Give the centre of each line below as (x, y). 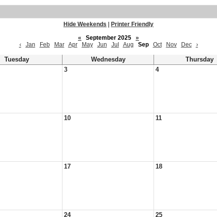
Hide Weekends (85, 24)
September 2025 (108, 38)
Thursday (200, 60)
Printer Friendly (132, 24)
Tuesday (16, 60)
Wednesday (108, 60)
